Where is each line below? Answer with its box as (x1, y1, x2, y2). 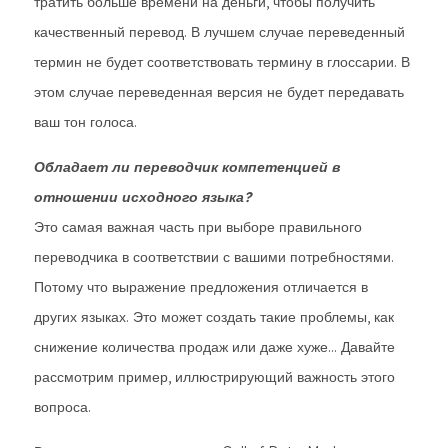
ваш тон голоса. (34, 113, 137, 131)
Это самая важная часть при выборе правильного (34, 218, 362, 236)
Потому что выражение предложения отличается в (34, 278, 368, 296)
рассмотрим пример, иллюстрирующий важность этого (34, 368, 395, 386)
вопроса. (34, 398, 91, 416)
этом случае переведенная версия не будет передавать (34, 83, 404, 101)
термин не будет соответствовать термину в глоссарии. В (34, 53, 410, 71)
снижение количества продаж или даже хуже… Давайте (34, 338, 395, 356)
